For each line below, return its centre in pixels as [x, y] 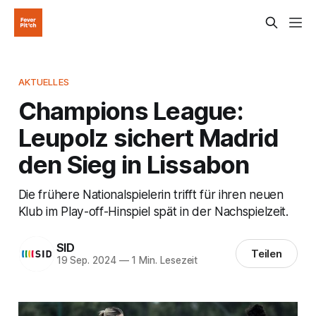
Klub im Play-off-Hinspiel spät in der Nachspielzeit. [153, 211]
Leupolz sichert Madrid [148, 137]
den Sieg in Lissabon [134, 164]
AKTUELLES [43, 81]
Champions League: [130, 110]
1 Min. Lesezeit [163, 261]
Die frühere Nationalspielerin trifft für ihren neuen [151, 194]
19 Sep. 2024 [86, 261]
